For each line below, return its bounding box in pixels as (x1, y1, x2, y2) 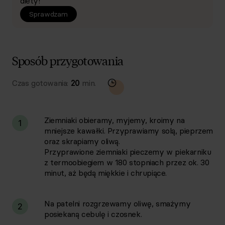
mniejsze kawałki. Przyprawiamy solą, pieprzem (44, 126, 213, 136)
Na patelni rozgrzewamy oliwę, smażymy (44, 198, 191, 208)
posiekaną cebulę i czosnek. (44, 209, 142, 219)
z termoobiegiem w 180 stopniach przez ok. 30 (44, 157, 209, 167)
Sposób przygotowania (12, 52, 124, 68)
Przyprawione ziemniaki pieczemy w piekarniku (44, 147, 211, 157)
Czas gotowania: (12, 77, 71, 88)
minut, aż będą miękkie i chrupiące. (44, 168, 167, 178)
